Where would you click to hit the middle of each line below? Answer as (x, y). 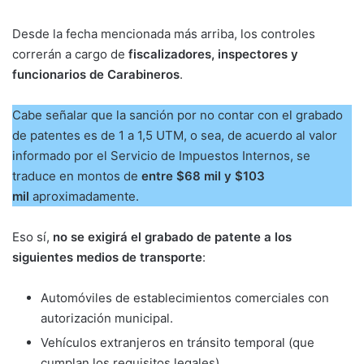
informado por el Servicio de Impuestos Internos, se (161, 156)
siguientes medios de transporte (107, 258)
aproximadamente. (86, 197)
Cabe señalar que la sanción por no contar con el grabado (178, 115)
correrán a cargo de (69, 54)
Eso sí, (32, 237)
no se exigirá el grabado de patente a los (172, 237)
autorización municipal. (107, 318)
